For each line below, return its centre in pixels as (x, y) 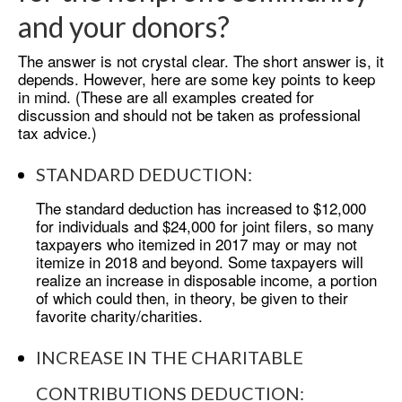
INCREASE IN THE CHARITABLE (170, 357)
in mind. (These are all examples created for (166, 96)
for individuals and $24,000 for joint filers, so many (205, 225)
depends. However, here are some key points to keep (197, 78)
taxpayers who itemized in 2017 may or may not (197, 243)
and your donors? (124, 26)
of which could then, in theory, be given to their (192, 297)
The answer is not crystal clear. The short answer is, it (201, 60)
